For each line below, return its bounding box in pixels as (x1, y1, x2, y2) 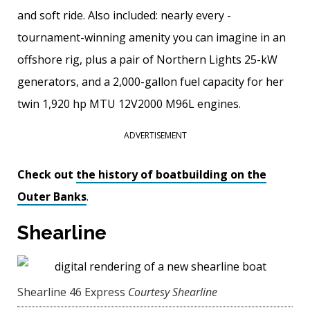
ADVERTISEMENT (123, 129, 187, 142)
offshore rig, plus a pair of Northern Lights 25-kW (17, 52, 277, 68)
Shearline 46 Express (17, 284, 125, 300)
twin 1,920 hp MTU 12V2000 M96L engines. (17, 96, 241, 112)
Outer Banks (17, 189, 86, 205)
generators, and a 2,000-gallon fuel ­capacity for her (17, 74, 284, 90)
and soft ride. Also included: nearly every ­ (17, 8, 231, 24)
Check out (17, 167, 76, 183)
